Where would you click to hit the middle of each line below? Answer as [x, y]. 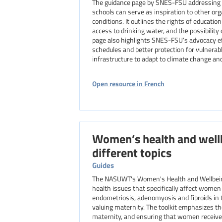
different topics [132, 152]
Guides [103, 165]
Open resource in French [128, 83]
